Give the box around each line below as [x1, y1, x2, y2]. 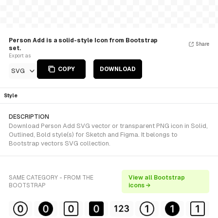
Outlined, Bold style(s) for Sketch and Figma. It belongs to [9, 131, 178, 138]
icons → [128, 182, 151, 189]
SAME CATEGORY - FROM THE [9, 174, 93, 181]
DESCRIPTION [9, 113, 49, 120]
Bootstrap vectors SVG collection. [9, 140, 110, 147]
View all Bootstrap [128, 174, 185, 181]
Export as [9, 53, 31, 58]
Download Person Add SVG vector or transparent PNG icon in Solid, [9, 122, 208, 129]
